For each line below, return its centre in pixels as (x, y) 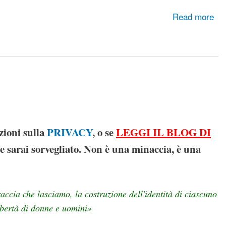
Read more (193, 17)
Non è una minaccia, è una (142, 149)
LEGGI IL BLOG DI (163, 132)
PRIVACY (70, 132)
